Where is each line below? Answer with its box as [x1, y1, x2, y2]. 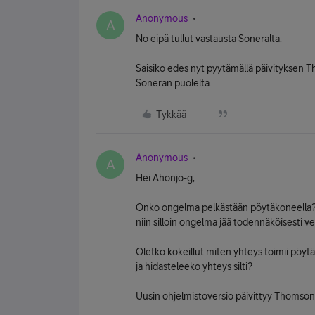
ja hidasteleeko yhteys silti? [136, 261, 252, 272]
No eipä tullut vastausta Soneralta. [136, 33, 282, 44]
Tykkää [156, 109, 186, 120]
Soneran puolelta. [136, 77, 212, 89]
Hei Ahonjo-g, [136, 172, 195, 184]
